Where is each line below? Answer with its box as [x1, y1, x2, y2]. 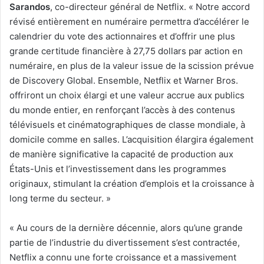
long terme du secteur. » [9, 192, 111, 204]
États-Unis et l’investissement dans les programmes [9, 163, 226, 174]
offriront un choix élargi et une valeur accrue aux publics [9, 89, 245, 101]
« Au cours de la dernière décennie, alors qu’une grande [9, 222, 243, 233]
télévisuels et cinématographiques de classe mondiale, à [9, 118, 245, 130]
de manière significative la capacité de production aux [9, 148, 233, 160]
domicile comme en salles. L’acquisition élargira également [9, 133, 253, 145]
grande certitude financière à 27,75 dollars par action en [9, 45, 243, 57]
